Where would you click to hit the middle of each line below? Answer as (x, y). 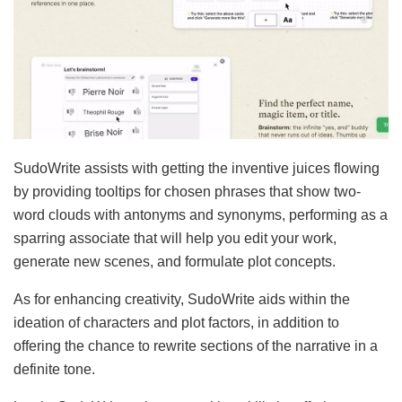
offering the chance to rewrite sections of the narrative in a (196, 346)
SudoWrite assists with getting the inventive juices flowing (197, 169)
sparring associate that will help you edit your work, (175, 239)
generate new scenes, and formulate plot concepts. (175, 262)
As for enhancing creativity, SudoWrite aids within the (182, 300)
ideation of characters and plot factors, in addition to (176, 323)
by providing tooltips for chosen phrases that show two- (187, 192)
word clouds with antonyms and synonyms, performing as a (201, 215)
